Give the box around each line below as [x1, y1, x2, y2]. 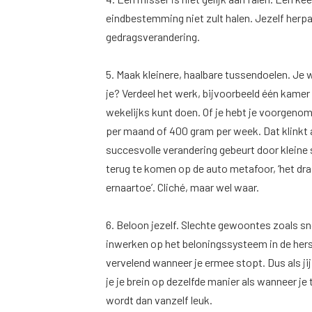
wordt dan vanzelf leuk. [106, 293, 212, 307]
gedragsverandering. [106, 30, 200, 44]
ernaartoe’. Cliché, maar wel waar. [106, 180, 259, 194]
